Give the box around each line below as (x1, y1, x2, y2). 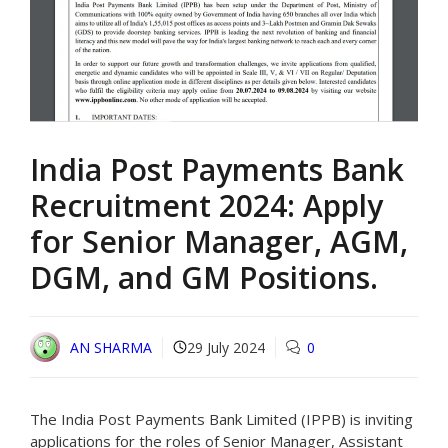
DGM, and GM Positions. (30, 257, 378, 299)
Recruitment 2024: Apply (30, 185, 383, 227)
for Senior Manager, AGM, (30, 221, 408, 263)
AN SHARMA (70, 337, 152, 357)
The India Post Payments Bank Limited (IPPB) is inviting (30, 409, 413, 430)
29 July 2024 (187, 337, 265, 357)
